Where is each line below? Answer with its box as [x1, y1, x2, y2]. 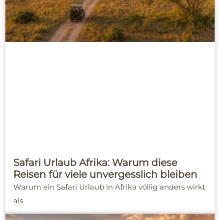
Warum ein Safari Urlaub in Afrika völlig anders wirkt [13, 182, 205, 192]
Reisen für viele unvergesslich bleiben [13, 168, 197, 181]
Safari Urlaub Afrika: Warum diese [13, 157, 177, 169]
